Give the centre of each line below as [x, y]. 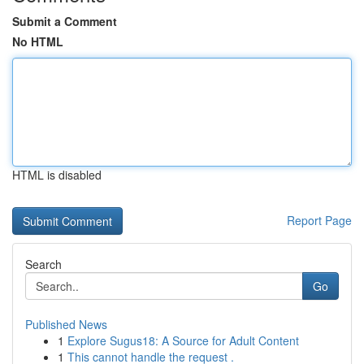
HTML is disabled [57, 175]
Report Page [319, 220]
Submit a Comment [65, 21]
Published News [66, 324]
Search [43, 264]
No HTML [38, 41]
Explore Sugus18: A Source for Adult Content [183, 340]
